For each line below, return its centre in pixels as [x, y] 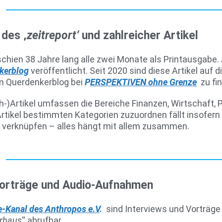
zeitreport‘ [54, 35]
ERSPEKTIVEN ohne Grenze [143, 82]
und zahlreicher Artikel [140, 35]
